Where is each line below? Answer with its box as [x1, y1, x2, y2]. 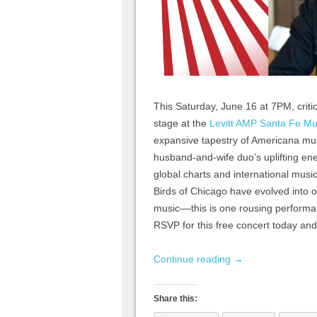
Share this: [154, 294, 197, 304]
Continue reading [154, 253, 234, 265]
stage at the [154, 117, 209, 129]
